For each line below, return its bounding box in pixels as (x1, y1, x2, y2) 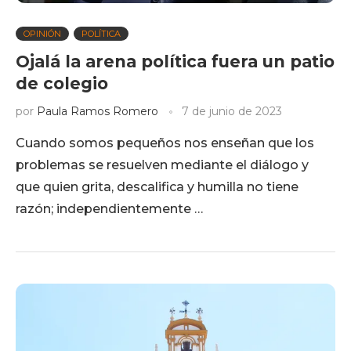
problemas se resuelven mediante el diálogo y (16, 157, 309, 172)
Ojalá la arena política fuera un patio (16, 52, 335, 71)
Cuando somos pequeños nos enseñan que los (16, 136, 314, 150)
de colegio (16, 74, 108, 93)
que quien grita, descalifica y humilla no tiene (16, 179, 299, 194)
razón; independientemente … (16, 201, 203, 216)
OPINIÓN (24, 28, 61, 39)
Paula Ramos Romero (37, 104, 158, 118)
